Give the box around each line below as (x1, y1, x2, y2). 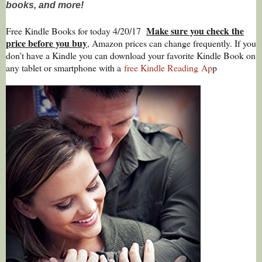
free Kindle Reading (121, 61, 198, 74)
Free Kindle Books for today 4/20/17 (6, 24, 146, 37)
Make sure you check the (146, 23, 244, 37)
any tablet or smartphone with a (6, 61, 121, 74)
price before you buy (6, 36, 87, 50)
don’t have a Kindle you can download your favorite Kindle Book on (6, 49, 256, 61)
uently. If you (208, 36, 256, 49)
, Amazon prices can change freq (87, 36, 208, 49)
